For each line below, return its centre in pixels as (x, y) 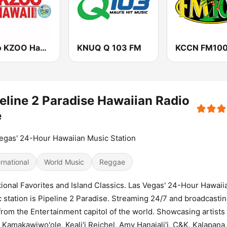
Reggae (112, 162)
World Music (64, 162)
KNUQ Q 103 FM (109, 48)
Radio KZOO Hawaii (43, 48)
